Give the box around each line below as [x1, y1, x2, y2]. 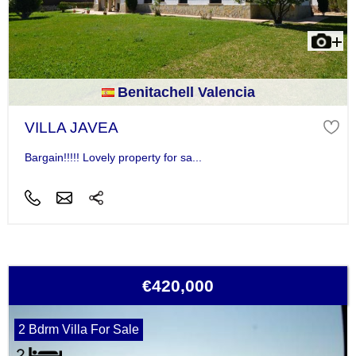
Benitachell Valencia [117, 83, 255, 100]
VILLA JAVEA [24, 118, 118, 136]
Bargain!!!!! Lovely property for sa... [24, 151, 202, 164]
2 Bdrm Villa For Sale [17, 323, 139, 337]
